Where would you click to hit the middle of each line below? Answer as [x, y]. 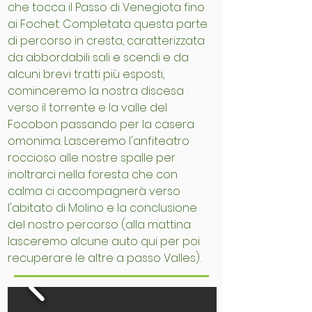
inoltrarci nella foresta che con [93, 175]
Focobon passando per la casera [101, 125]
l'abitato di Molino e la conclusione [102, 208]
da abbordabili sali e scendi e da [98, 58]
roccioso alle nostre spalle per [92, 158]
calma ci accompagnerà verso [94, 192]
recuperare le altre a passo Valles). [104, 258]
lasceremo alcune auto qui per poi [104, 242]
